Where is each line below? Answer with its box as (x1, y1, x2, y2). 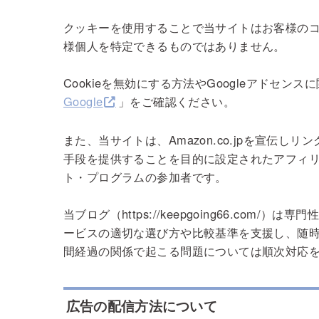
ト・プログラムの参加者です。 (63, 167, 227, 185)
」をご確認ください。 (117, 93, 236, 110)
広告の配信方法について (66, 296, 218, 316)
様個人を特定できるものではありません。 (63, 37, 286, 55)
